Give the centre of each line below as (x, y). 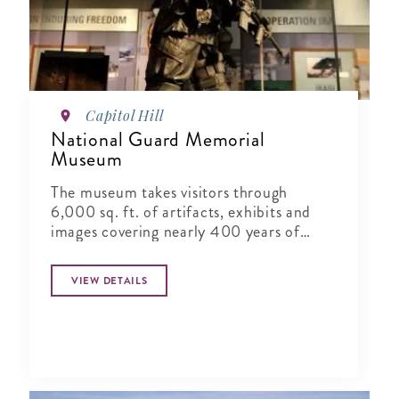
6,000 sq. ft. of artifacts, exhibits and (181, 212)
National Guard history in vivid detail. (180, 252)
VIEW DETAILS (110, 281)
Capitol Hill (125, 116)
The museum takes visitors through (170, 193)
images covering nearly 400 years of (175, 232)
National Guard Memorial (158, 140)
